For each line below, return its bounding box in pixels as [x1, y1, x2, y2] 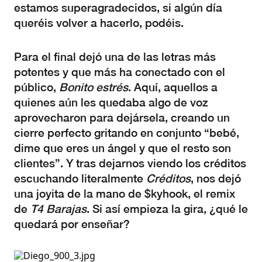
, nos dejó [191, 172, 241, 185]
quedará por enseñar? [14, 218, 130, 230]
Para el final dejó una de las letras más [14, 50, 216, 63]
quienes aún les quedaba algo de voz [14, 96, 208, 109]
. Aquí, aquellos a [128, 81, 218, 94]
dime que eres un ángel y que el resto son [14, 142, 231, 154]
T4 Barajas [30, 202, 87, 215]
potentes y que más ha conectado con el [14, 65, 225, 78]
